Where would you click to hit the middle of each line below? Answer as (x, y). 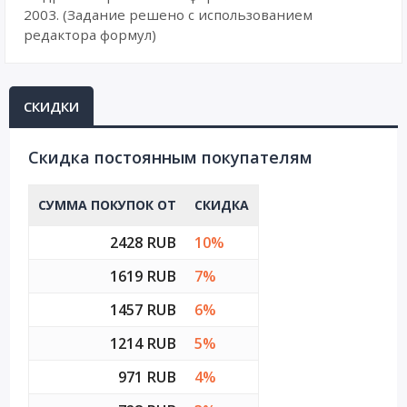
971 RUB (147, 377)
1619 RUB (143, 276)
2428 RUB (143, 243)
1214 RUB (143, 343)
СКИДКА (222, 205)
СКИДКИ (51, 106)
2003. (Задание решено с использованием (168, 15)
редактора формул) (90, 35)
